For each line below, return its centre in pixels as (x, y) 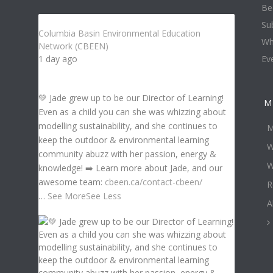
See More (66, 196)
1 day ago (58, 59)
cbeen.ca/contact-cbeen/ (153, 182)
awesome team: (71, 182)
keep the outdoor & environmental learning (123, 140)
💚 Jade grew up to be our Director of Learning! (131, 98)
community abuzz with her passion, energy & (127, 154)
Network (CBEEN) (73, 46)
